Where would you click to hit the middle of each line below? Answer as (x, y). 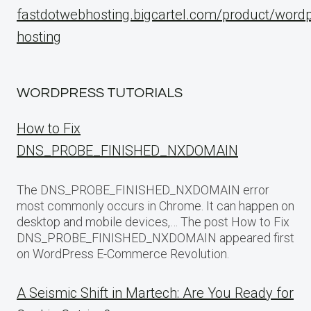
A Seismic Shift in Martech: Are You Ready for (155, 293)
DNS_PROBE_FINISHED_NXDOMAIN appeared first (155, 238)
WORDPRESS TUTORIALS (100, 93)
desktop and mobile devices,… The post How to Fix (153, 222)
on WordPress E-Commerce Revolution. (123, 254)
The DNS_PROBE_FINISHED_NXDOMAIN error (143, 190)
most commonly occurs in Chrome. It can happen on (155, 206)
